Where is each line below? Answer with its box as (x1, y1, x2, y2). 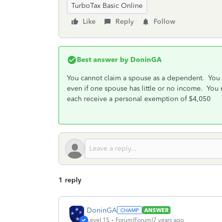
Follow (154, 17, 175, 26)
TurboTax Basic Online (71, 1, 143, 10)
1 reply (58, 176, 81, 184)
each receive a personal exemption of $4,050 (67, 95, 211, 103)
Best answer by (77, 55, 128, 64)
